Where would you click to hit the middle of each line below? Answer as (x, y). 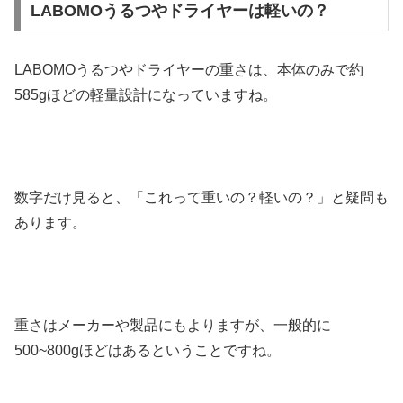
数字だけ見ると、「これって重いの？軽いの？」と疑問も (201, 197)
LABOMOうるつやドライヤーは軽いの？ (179, 11)
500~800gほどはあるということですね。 (148, 350)
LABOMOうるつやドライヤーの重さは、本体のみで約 (189, 70)
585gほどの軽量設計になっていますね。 (146, 95)
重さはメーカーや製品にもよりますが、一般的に (173, 325)
